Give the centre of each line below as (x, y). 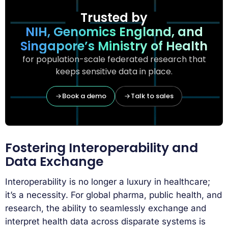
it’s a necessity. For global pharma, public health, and (113, 195)
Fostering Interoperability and (102, 148)
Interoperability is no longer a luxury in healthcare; (108, 181)
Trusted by (114, 17)
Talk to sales (152, 96)
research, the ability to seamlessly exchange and (106, 208)
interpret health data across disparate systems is (105, 221)
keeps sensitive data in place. (114, 71)
